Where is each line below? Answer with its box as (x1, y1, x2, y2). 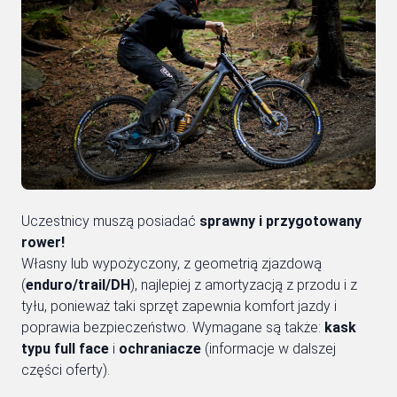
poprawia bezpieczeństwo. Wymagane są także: (21, 318, 324, 336)
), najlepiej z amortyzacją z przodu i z (130, 276, 357, 293)
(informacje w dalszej (201, 339, 336, 357)
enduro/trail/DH (26, 276, 130, 293)
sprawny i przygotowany (199, 212, 362, 230)
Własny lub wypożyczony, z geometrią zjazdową (21, 254, 322, 272)
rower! (21, 233, 65, 251)
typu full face (21, 339, 109, 357)
